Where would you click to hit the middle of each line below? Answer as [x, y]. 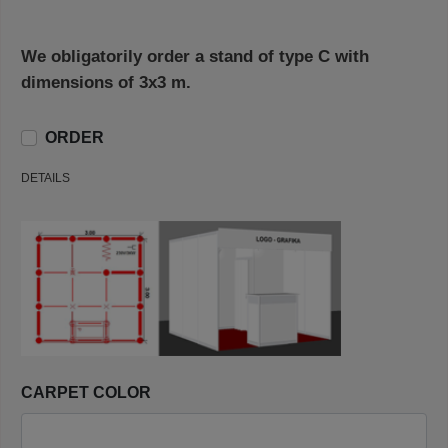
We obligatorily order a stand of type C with [195, 57]
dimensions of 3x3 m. [106, 83]
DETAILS [45, 178]
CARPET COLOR [86, 392]
